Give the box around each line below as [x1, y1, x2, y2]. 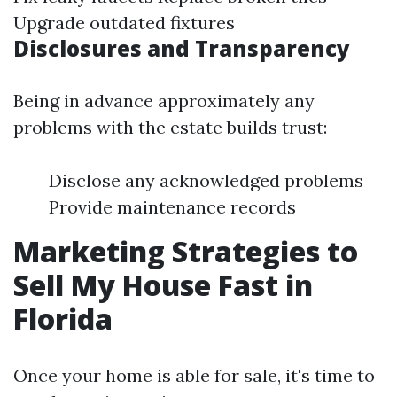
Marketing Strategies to [13, 232, 358, 270]
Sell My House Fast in [13, 266, 313, 304]
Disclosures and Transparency [13, 34, 350, 63]
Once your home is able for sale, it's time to [13, 364, 375, 386]
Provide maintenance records [49, 196, 296, 218]
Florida [13, 300, 113, 338]
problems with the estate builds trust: [13, 116, 327, 138]
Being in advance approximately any [13, 90, 315, 112]
